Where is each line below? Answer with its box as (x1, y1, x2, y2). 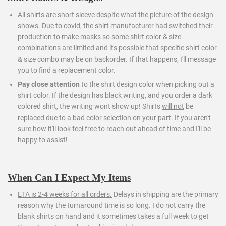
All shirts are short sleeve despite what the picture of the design (18, 11, 213, 19)
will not (162, 102, 184, 110)
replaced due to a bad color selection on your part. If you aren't (18, 113, 211, 122)
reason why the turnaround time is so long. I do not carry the (18, 201, 205, 209)
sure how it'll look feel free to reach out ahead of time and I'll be (18, 124, 211, 133)
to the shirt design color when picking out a (80, 80, 214, 88)
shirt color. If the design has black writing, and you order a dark (18, 91, 212, 99)
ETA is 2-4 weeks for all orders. (18, 190, 112, 198)
